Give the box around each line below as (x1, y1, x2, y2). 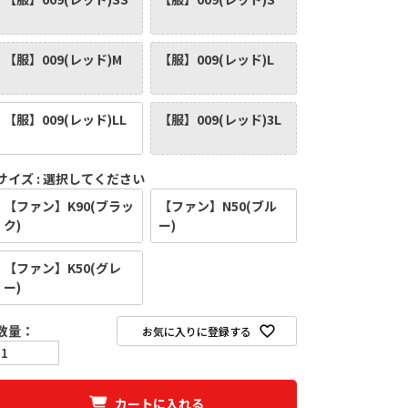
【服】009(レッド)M (4, 49, 123, 68)
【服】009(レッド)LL (4, 109, 127, 128)
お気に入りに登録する (142, 322, 252, 339)
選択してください (43, 168, 146, 188)
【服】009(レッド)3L (158, 109, 281, 128)
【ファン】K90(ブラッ (4, 196, 135, 215)
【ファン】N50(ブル (158, 196, 277, 215)
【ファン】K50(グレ (4, 258, 122, 277)
